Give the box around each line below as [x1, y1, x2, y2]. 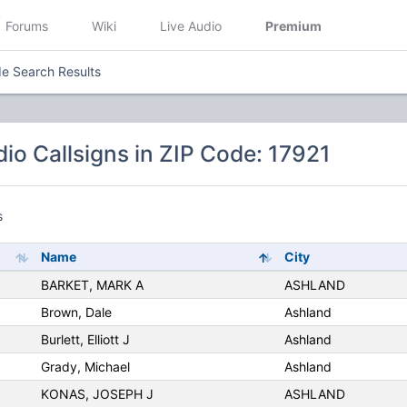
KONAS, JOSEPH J [40, 386, 154, 402]
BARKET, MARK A [40, 277, 144, 293]
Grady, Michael [40, 359, 130, 375]
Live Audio [160, 17, 222, 34]
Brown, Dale [40, 304, 112, 321]
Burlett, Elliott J [40, 332, 130, 348]
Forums [5, 17, 48, 34]
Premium [265, 17, 322, 34]
